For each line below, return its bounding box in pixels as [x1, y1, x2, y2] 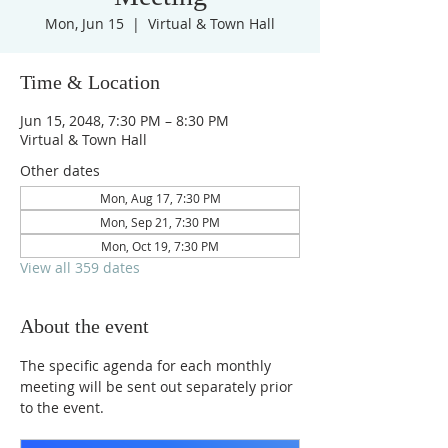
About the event [20, 315, 149, 337]
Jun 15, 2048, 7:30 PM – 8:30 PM [20, 111, 229, 130]
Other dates [20, 161, 100, 180]
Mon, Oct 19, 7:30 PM [101, 238, 219, 254]
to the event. [20, 398, 104, 417]
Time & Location [20, 71, 160, 93]
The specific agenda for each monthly [20, 356, 275, 375]
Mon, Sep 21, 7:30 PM [100, 214, 220, 230]
